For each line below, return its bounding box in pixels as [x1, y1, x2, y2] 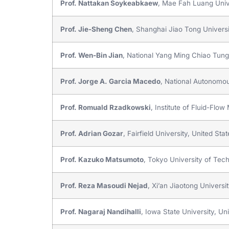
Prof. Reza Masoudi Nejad [60, 181, 148, 190]
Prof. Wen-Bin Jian [60, 51, 123, 59]
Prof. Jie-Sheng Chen [60, 25, 132, 33]
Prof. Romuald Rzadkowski [60, 103, 151, 111]
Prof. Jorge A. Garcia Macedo [60, 77, 161, 85]
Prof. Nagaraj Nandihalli [60, 207, 141, 216]
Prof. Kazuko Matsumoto [60, 155, 144, 164]
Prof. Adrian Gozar [60, 129, 123, 138]
